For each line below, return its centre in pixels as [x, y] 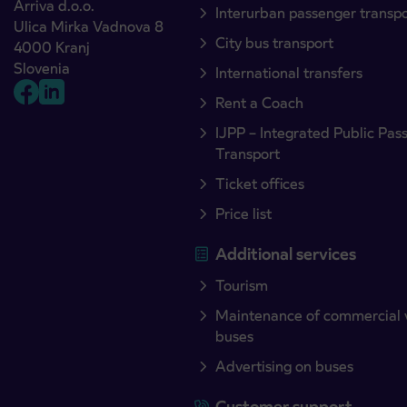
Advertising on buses [285, 366]
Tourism [242, 285]
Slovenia [42, 68]
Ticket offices [260, 184]
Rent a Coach [260, 103]
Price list [244, 213]
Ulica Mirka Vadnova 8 [89, 26]
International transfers [289, 73]
